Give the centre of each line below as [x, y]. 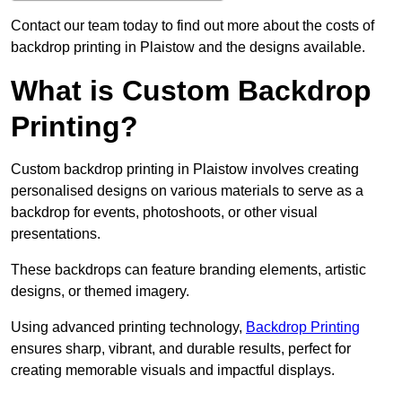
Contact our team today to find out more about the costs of [192, 26]
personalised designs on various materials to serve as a [187, 191]
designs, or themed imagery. [100, 292]
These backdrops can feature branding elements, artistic [188, 270]
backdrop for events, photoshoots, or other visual [164, 213]
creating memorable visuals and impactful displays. [173, 371]
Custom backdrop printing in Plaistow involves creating [185, 170]
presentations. [56, 234]
